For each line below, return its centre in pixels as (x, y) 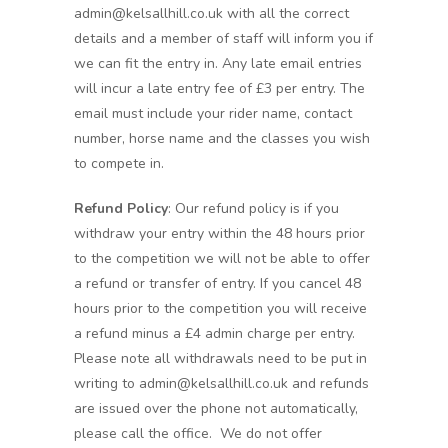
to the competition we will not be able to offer (222, 258)
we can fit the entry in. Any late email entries (218, 63)
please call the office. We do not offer (198, 433)
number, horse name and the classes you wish (222, 138)
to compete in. (119, 163)
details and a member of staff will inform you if (223, 38)
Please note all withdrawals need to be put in (220, 358)
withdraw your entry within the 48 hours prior (219, 233)
